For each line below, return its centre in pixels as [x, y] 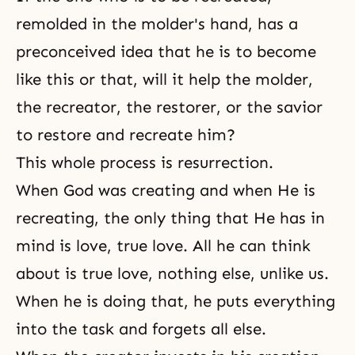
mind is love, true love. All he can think [163, 246]
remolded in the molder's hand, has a [157, 24]
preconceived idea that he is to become [166, 52]
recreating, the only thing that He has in [170, 218]
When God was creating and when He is [166, 190]
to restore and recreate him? [126, 135]
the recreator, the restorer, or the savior [169, 107]
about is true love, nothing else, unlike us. [172, 273]
